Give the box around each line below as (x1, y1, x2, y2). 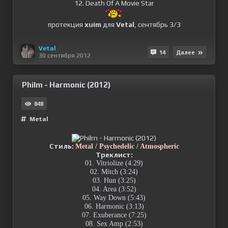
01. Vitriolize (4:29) (85, 159, 143, 167)
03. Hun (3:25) (92, 177, 136, 184)
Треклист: (95, 151, 133, 159)
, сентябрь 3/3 (134, 20, 181, 28)
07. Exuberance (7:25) (81, 211, 147, 219)
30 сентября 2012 (39, 51, 91, 59)
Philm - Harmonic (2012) (22, 80, 110, 89)
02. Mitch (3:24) (90, 168, 138, 176)
